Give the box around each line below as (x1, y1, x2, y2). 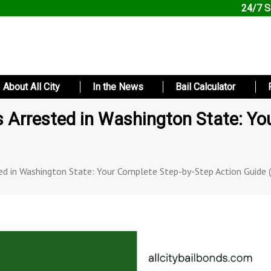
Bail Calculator (175, 81, 236, 93)
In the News (92, 81, 143, 93)
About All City (2, 81, 60, 93)
